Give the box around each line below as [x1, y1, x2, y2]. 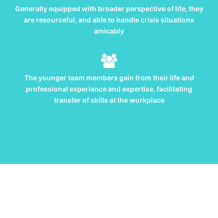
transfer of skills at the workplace [54, 96, 164, 105]
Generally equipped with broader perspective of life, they [15, 4, 203, 13]
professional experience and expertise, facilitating [26, 85, 192, 93]
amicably [94, 27, 124, 36]
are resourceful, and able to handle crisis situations [24, 16, 194, 24]
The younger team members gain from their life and [24, 73, 194, 82]
